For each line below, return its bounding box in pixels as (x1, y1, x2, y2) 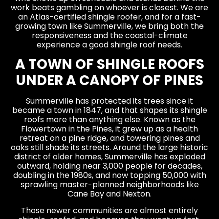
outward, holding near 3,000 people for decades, (17, 160, 202, 172)
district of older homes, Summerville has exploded (14, 151, 205, 163)
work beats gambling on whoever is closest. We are (11, 1, 208, 13)
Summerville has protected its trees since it (26, 95, 193, 107)
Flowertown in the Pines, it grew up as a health (21, 123, 198, 135)
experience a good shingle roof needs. (37, 39, 182, 50)
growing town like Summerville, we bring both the (15, 20, 204, 32)
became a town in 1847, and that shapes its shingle (12, 105, 207, 116)
